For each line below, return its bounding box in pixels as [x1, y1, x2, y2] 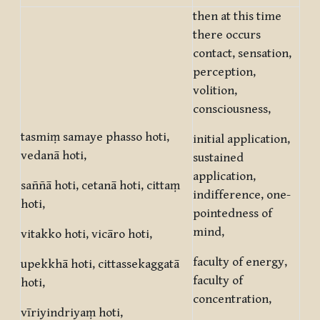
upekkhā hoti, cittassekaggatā [21, 257, 179, 272]
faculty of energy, [193, 255, 287, 270]
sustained [193, 151, 244, 166]
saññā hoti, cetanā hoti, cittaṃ [21, 179, 180, 194]
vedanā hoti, [21, 149, 86, 164]
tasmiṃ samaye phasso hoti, [21, 130, 169, 145]
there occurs [193, 28, 261, 43]
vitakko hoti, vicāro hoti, [21, 227, 152, 242]
